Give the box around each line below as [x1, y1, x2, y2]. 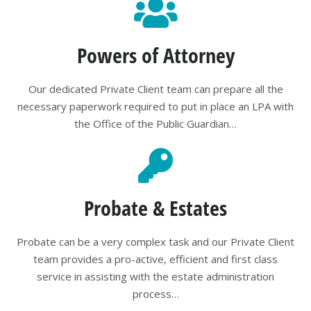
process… [132, 287, 179, 301]
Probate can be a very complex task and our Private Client [17, 235, 294, 249]
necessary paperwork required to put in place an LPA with [17, 99, 294, 113]
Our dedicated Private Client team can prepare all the [28, 81, 283, 96]
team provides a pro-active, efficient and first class [33, 252, 278, 267]
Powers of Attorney [76, 40, 235, 69]
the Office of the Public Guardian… [74, 116, 237, 131]
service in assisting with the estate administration [37, 269, 274, 284]
